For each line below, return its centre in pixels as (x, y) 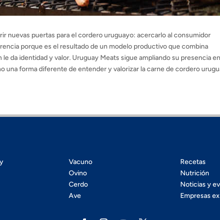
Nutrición (194, 173)
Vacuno (81, 162)
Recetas (193, 162)
